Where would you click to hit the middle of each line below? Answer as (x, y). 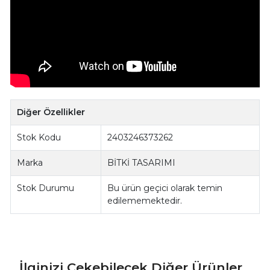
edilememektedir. (145, 201)
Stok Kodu (39, 138)
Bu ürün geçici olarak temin (165, 188)
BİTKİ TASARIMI (142, 163)
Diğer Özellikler (51, 112)
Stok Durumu (46, 188)
